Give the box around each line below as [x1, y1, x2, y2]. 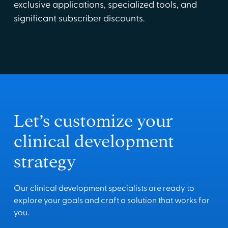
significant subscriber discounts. [13, 13, 145, 25]
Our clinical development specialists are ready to [13, 183, 194, 194]
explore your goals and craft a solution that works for [13, 195, 210, 206]
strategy [13, 153, 76, 171]
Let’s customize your [13, 112, 173, 130]
